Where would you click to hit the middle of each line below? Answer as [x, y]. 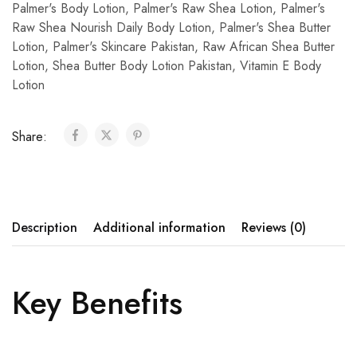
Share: [31, 137]
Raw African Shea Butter [269, 47]
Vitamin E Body [280, 66]
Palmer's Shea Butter [275, 28]
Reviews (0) [274, 228]
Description [45, 228]
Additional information [159, 228]
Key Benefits [97, 303]
